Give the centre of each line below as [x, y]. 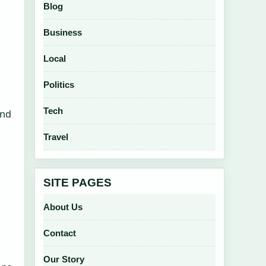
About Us [63, 207]
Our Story [64, 259]
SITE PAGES [77, 183]
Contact [60, 233]
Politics [59, 85]
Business [63, 32]
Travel [56, 137]
